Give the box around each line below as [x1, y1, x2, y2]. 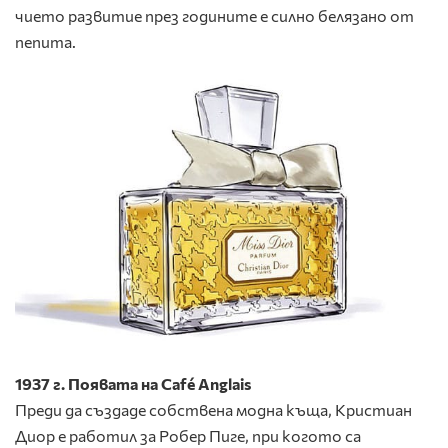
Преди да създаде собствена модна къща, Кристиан [15, 399, 412, 419]
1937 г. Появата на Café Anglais [15, 373, 251, 393]
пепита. [15, 32, 76, 52]
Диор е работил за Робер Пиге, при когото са [15, 425, 361, 445]
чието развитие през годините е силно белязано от [15, 6, 414, 26]
